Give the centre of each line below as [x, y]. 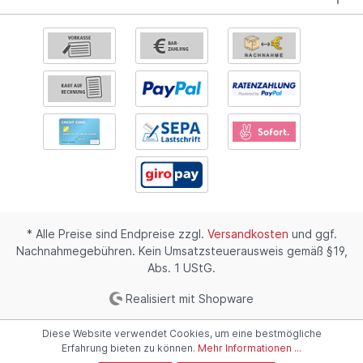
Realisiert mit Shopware [188, 298]
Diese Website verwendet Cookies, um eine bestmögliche [181, 333]
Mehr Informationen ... [250, 348]
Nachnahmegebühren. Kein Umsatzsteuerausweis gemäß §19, [181, 250]
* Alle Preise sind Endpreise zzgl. [117, 233]
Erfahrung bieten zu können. [130, 348]
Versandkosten [248, 233]
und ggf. [312, 233]
